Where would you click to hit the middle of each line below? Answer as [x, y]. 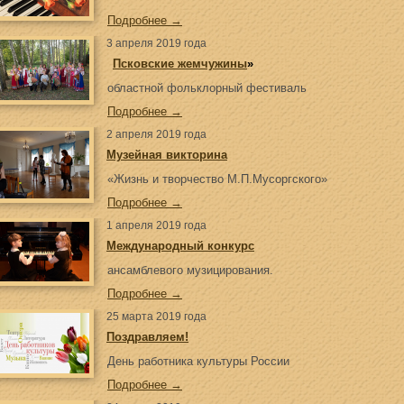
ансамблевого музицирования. [190, 270]
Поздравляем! [147, 337]
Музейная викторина [167, 155]
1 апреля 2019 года [156, 225]
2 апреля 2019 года [156, 134]
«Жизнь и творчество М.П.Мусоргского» [217, 179]
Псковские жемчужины [180, 64]
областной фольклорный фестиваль [207, 88]
